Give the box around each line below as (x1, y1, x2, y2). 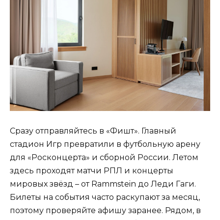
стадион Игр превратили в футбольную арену (10, 139, 200, 149)
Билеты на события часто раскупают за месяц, (10, 192, 200, 202)
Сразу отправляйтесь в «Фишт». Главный (10, 126, 176, 136)
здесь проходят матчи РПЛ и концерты (10, 166, 173, 176)
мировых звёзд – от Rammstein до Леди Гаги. (10, 179, 196, 189)
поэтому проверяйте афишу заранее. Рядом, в (10, 206, 201, 216)
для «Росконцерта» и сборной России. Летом (10, 153, 198, 163)
